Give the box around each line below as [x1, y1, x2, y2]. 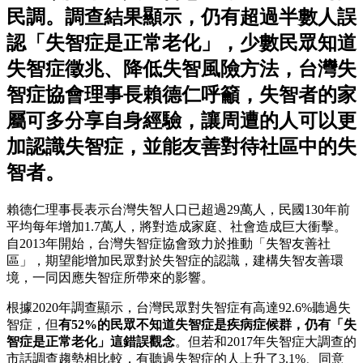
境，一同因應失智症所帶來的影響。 [6, 271, 214, 285]
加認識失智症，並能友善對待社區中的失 [6, 136, 357, 158]
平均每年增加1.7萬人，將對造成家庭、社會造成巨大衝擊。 [6, 220, 347, 234]
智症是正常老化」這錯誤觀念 [6, 335, 175, 349]
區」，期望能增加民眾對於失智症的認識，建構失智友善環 [6, 254, 344, 268]
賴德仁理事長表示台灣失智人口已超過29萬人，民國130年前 [6, 203, 350, 217]
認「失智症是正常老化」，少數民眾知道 [6, 32, 357, 54]
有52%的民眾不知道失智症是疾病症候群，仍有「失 [58, 318, 357, 332]
